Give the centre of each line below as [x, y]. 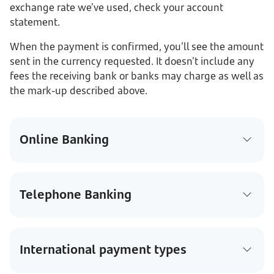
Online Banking [64, 139]
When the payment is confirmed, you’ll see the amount [137, 46]
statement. [35, 22]
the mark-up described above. [79, 91]
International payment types [103, 249]
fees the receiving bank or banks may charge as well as [137, 76]
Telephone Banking [76, 194]
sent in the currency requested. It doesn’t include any [132, 61]
